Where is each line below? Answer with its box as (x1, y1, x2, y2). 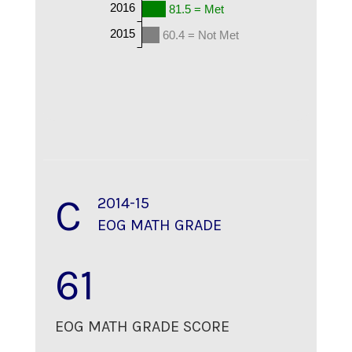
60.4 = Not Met (162, 27, 240, 42)
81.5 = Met (168, 2, 225, 16)
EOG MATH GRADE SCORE (55, 317, 229, 335)
